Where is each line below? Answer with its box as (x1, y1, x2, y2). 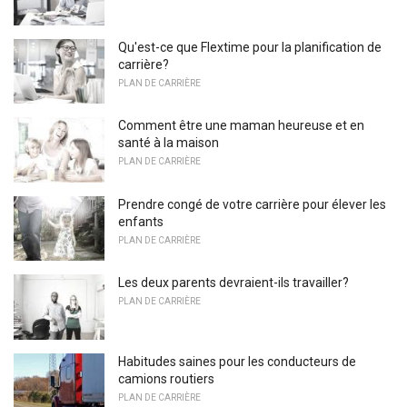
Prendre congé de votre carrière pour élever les (118, 196, 386, 212)
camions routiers (118, 372, 214, 387)
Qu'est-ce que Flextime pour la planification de (118, 39, 382, 55)
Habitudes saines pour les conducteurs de (118, 354, 356, 370)
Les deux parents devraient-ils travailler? (118, 275, 349, 291)
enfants (118, 213, 164, 229)
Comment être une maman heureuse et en (118, 118, 364, 134)
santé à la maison (118, 135, 219, 151)
